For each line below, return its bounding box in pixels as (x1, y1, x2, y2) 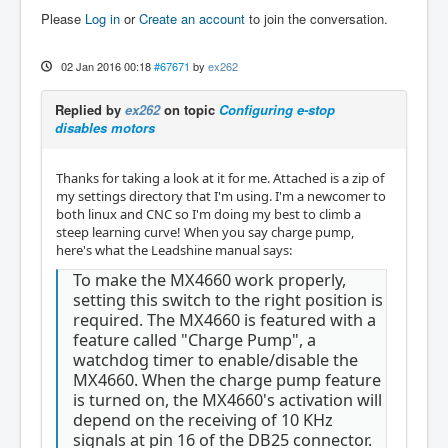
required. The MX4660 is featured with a (73, 308, 376, 331)
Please (41, 9, 85, 29)
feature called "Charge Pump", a (73, 328, 316, 351)
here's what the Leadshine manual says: (56, 241, 292, 260)
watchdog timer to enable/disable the (73, 348, 358, 371)
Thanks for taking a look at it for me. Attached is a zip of (56, 169, 384, 188)
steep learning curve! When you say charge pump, (56, 223, 354, 242)
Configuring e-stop (219, 100, 335, 120)
